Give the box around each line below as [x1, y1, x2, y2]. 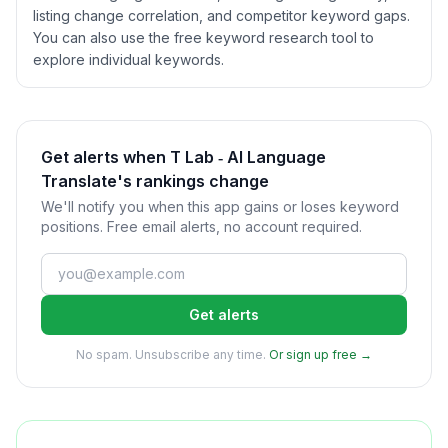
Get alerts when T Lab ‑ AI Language [41, 147, 326, 167]
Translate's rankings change [41, 171, 269, 191]
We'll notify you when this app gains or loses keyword [41, 198, 399, 215]
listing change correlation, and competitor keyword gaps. [33, 7, 410, 24]
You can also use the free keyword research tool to [33, 29, 374, 46]
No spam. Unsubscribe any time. [76, 347, 266, 362]
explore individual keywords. [33, 51, 224, 68]
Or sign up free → [269, 347, 372, 362]
